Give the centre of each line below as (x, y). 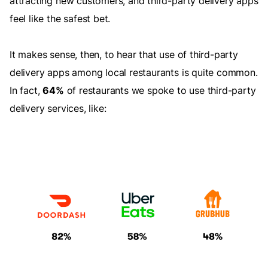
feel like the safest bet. (62, 19)
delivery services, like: (58, 109)
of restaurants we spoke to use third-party (160, 91)
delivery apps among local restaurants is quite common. (134, 73)
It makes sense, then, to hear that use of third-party (124, 55)
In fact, (26, 91)
